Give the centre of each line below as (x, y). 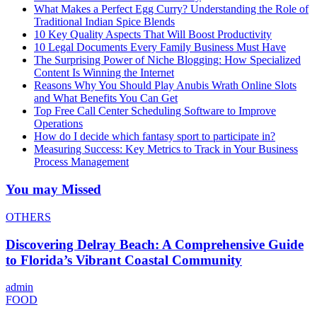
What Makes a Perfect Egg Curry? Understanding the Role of (171, 9)
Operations (58, 124)
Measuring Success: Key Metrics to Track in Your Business (166, 149)
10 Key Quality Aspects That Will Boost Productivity (153, 35)
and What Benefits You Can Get (106, 98)
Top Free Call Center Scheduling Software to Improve (155, 111)
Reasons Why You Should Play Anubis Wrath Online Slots (165, 86)
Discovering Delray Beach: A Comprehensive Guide (155, 244)
